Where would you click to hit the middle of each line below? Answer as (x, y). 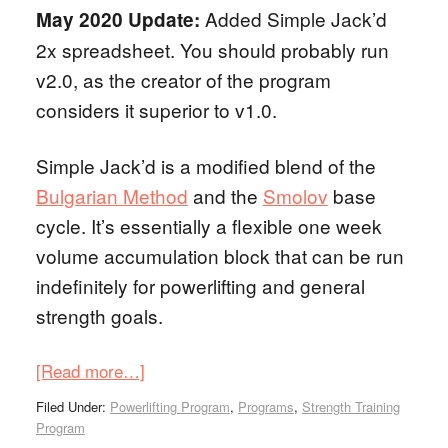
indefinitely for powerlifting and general (200, 285)
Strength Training (350, 406)
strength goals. (99, 315)
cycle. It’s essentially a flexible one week (208, 225)
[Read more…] (90, 370)
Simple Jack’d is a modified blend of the (205, 165)
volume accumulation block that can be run (219, 255)
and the (225, 195)
